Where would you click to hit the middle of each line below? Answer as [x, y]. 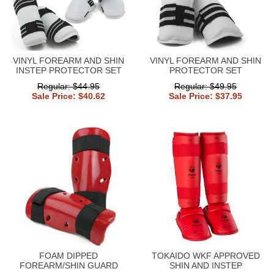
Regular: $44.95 [68, 86]
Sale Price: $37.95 [206, 96]
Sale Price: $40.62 [68, 96]
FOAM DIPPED [68, 255]
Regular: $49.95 [206, 86]
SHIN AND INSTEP [206, 265]
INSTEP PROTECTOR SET [68, 70]
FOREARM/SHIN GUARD [68, 265]
